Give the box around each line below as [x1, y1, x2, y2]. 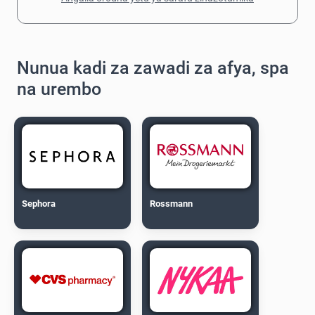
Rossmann [150, 198, 193, 209]
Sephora [22, 198, 56, 209]
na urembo [17, 78, 101, 99]
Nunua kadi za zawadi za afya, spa [17, 57, 289, 78]
